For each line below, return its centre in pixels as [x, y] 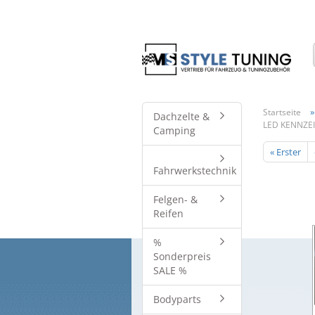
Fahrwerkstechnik [195, 171]
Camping [174, 130]
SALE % [170, 270]
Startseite [282, 112]
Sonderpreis [182, 256]
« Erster [285, 152]
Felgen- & [175, 199]
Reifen [168, 213]
